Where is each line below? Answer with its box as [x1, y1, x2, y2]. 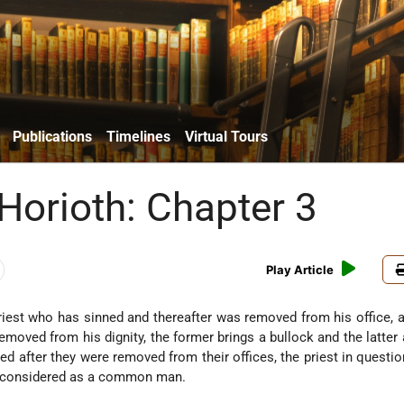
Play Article [266, 262, 335, 278]
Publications [13, 127, 92, 145]
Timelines [106, 127, 170, 145]
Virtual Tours [185, 127, 268, 145]
